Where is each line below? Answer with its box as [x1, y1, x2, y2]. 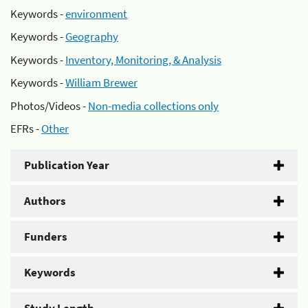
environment [65, 5, 127, 21]
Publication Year [24, 157, 109, 173]
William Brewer [65, 75, 137, 90]
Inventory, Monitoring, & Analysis [65, 52, 221, 67]
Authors [24, 193, 66, 208]
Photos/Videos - [10, 98, 88, 113]
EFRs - [10, 121, 41, 136]
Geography [65, 29, 118, 44]
